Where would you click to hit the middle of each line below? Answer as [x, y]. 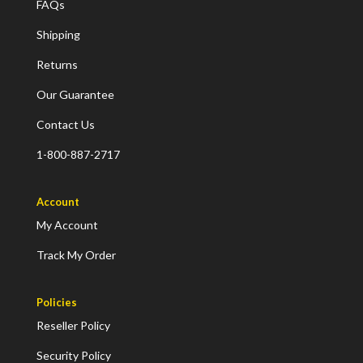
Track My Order [76, 255]
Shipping [58, 34]
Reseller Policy [73, 326]
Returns [57, 64]
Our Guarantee [75, 94]
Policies [56, 303]
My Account [67, 225]
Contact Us [65, 124]
